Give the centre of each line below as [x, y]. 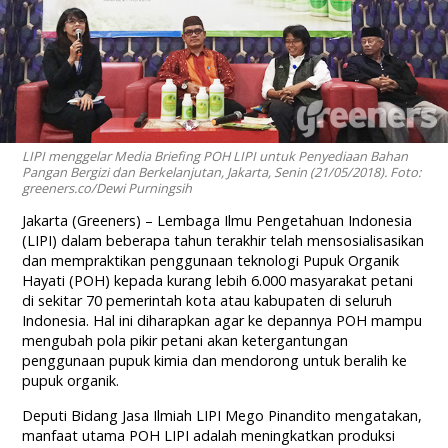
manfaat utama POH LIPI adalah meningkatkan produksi [209, 436]
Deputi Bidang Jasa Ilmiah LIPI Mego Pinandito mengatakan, [222, 416]
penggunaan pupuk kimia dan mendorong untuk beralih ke [215, 361]
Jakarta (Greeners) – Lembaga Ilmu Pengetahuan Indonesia [217, 221]
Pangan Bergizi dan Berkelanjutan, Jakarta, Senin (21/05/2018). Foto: [222, 172]
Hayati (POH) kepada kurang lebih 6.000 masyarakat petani [218, 281]
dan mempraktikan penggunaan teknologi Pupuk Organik [211, 261]
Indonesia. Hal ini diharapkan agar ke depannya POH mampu [222, 321]
